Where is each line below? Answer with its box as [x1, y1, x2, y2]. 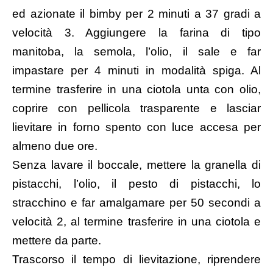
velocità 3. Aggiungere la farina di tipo [12, 26, 261, 40]
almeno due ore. [12, 140, 101, 153]
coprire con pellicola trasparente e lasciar [12, 102, 261, 115]
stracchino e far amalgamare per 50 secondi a [12, 196, 261, 210]
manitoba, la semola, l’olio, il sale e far [12, 45, 261, 58]
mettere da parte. [12, 234, 101, 247]
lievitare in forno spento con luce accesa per [12, 121, 261, 134]
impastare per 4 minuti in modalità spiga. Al [12, 64, 261, 77]
